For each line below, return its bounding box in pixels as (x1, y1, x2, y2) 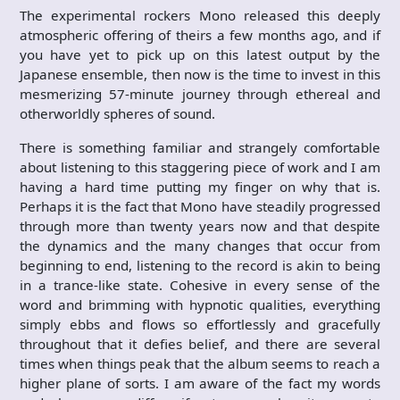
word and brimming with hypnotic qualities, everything (20, 296, 380, 313)
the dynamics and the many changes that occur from (20, 237, 380, 254)
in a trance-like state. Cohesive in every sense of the (20, 276, 380, 294)
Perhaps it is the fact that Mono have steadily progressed (20, 197, 380, 215)
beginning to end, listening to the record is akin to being (20, 256, 380, 274)
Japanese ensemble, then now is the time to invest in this (20, 65, 380, 83)
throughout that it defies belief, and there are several (20, 335, 380, 353)
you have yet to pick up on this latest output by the (20, 46, 380, 63)
